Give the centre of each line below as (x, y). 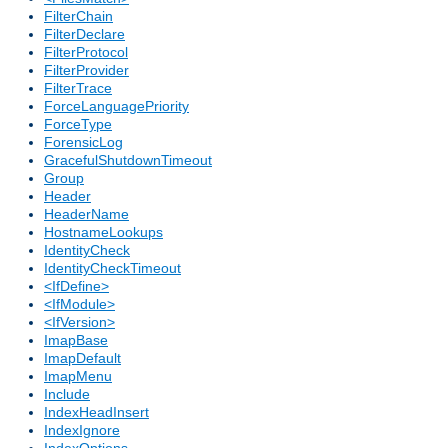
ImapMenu (78, 376)
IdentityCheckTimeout (112, 268)
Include (67, 394)
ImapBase (76, 340)
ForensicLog (83, 142)
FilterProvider (86, 70)
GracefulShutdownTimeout (128, 160)
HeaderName (86, 214)
